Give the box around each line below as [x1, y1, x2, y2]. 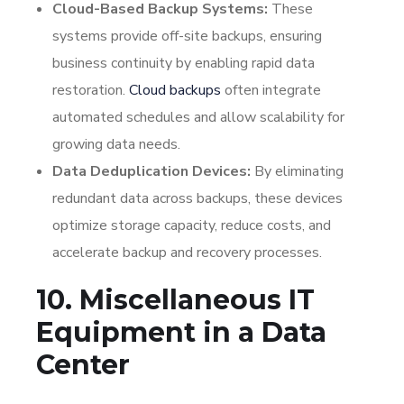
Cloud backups [129, 79, 225, 100]
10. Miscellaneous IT [36, 282, 315, 317]
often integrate [225, 79, 321, 100]
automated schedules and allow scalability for [52, 106, 344, 127]
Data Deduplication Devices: [52, 161, 251, 181]
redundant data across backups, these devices [52, 188, 343, 208]
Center [36, 347, 130, 381]
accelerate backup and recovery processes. [52, 242, 322, 262]
